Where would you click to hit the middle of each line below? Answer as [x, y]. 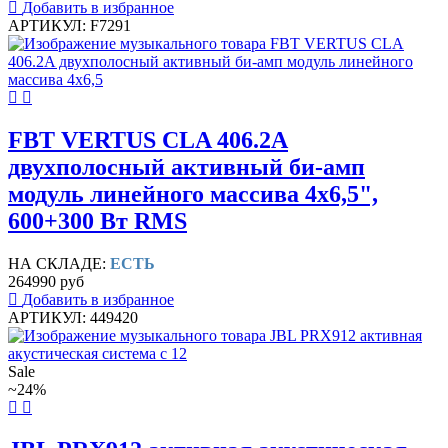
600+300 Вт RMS [97, 221]
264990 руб [46, 282]
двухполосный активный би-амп [186, 167]
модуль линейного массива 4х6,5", [193, 194]
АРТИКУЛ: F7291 [69, 26]
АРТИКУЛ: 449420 [73, 318]
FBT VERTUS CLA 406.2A [148, 140]
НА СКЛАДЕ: [59, 264]
